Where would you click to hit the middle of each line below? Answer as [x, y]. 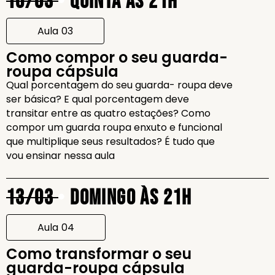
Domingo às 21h [129, 198]
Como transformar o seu [99, 254]
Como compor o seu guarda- [117, 57]
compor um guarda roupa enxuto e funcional [114, 127]
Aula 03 [55, 31]
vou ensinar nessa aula [60, 156]
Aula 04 [56, 227]
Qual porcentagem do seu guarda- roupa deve [119, 85]
